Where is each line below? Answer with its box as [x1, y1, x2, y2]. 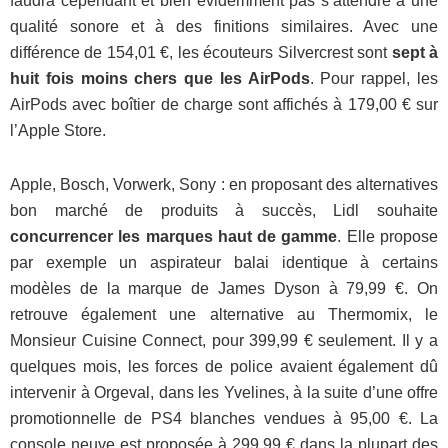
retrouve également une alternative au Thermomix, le [10, 306, 438, 324]
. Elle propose [337, 228, 439, 246]
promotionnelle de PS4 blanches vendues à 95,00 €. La [10, 410, 438, 428]
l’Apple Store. [10, 122, 106, 140]
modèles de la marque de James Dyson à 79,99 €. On [10, 280, 438, 298]
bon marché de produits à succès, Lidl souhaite [10, 202, 438, 220]
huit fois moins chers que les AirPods [10, 70, 310, 88]
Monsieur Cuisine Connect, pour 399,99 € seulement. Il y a [10, 332, 438, 350]
